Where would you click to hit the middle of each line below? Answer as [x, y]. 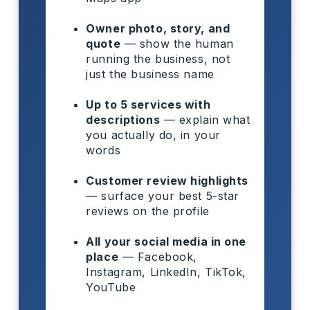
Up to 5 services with [148, 104]
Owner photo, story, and [158, 28]
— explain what [205, 119]
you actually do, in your [153, 135]
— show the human [177, 43]
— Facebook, [158, 256]
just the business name [150, 74]
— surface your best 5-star [163, 195]
